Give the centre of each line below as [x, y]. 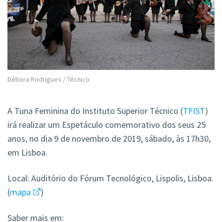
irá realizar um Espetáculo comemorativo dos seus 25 [107, 125]
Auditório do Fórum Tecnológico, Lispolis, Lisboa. [122, 178]
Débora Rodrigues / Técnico [49, 80]
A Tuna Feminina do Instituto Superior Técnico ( [95, 111]
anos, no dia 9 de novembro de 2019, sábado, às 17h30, [109, 139]
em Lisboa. [28, 153]
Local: [19, 178]
